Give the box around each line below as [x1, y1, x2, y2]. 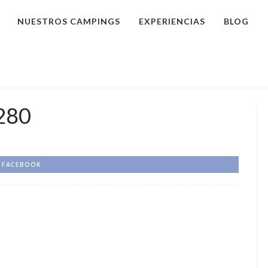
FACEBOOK [2, 160, 41, 169]
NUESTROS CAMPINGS [17, 16, 120, 26]
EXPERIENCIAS [139, 16, 205, 26]
